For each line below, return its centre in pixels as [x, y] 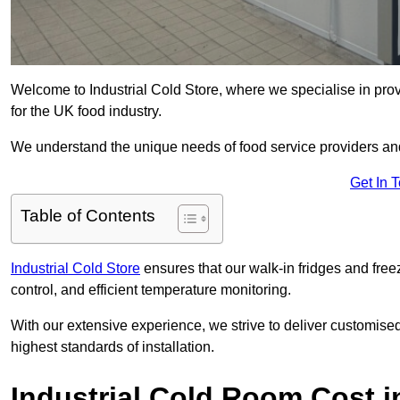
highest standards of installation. [112, 347]
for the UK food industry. [86, 112]
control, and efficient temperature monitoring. [151, 290]
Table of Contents [88, 216]
